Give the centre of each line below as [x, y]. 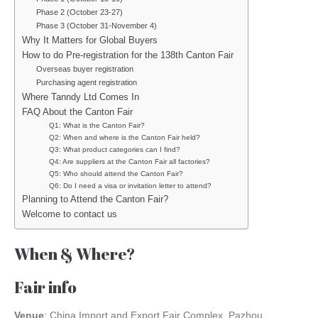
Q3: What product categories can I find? [114, 149]
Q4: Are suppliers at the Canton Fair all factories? [129, 161]
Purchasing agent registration [86, 82]
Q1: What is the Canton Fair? [97, 125]
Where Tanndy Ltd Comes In [81, 97]
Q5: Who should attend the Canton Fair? [116, 174]
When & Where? [75, 254]
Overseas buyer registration [84, 69]
